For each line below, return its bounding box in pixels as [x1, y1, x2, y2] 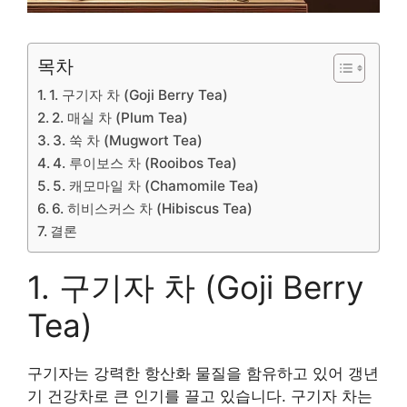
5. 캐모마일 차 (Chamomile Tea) [53, 176, 260, 194]
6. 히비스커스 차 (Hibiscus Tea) [52, 199, 253, 217]
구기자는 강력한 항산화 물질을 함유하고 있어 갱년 [27, 363, 379, 382]
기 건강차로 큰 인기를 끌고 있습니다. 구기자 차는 [27, 386, 372, 405]
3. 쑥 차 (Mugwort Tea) [53, 131, 203, 149]
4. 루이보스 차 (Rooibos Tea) [53, 154, 238, 172]
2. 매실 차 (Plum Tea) [52, 108, 189, 126]
